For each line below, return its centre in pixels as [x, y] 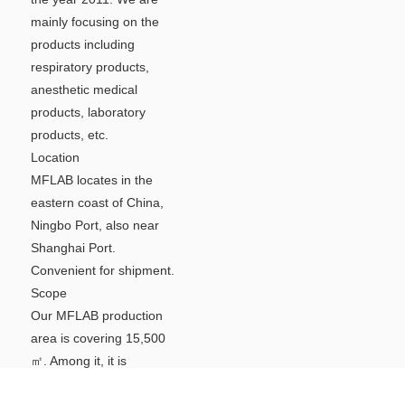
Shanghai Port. [73, 248]
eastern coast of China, [97, 203]
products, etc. [69, 135]
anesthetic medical [84, 90]
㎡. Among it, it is [78, 361]
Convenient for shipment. [102, 271]
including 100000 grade [98, 384]
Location [55, 158]
